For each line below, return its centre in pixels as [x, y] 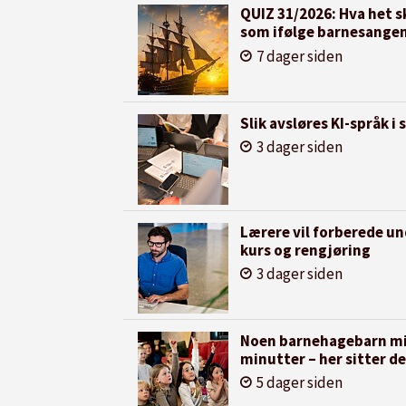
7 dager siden [299, 56]
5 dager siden [299, 383]
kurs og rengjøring [305, 250]
